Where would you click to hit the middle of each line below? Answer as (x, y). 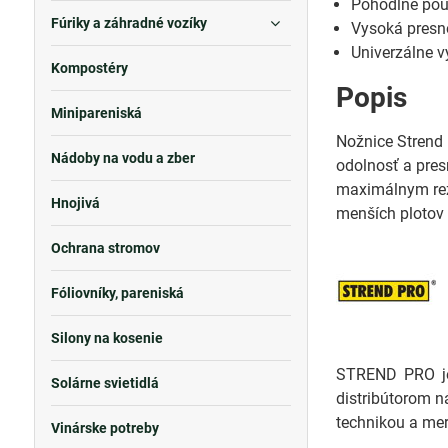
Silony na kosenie (106, 338)
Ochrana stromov (105, 248)
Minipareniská (96, 113)
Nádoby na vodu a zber (122, 158)
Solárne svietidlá (104, 383)
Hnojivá (75, 203)
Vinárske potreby (104, 428)
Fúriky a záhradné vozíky (128, 23)
